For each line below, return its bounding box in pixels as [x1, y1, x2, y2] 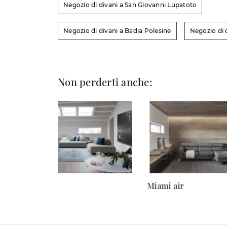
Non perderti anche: [58, 75, 152, 89]
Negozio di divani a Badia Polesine [63, 27, 171, 35]
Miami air [147, 180, 184, 192]
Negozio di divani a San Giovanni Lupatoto [63, 1, 197, 9]
